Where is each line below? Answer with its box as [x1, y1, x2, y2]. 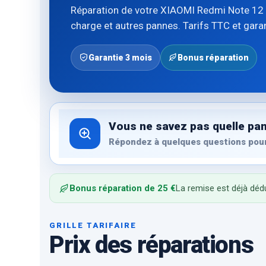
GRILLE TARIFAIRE [49, 221, 137, 230]
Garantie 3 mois [88, 52, 152, 62]
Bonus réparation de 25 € [69, 183, 176, 194]
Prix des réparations [49, 231, 254, 259]
